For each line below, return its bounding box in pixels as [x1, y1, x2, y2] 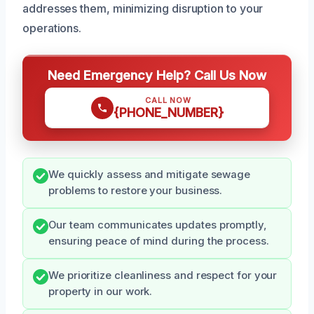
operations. [22, 20, 82, 35]
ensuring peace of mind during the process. [48, 234, 269, 247]
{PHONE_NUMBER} [113, 104, 224, 120]
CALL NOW [145, 95, 191, 105]
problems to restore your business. [48, 184, 223, 197]
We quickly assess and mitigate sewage [48, 168, 251, 181]
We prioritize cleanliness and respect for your [48, 268, 278, 282]
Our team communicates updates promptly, [48, 218, 267, 231]
